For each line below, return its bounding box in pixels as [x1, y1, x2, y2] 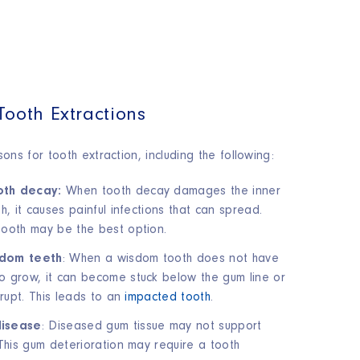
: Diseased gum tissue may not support [41, 321, 262, 333]
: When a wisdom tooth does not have [62, 253, 279, 266]
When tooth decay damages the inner [61, 186, 280, 198]
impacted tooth [125, 292, 211, 305]
